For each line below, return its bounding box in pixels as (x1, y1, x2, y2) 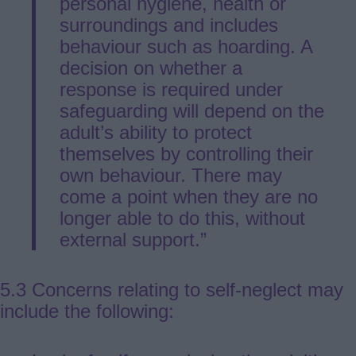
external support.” (60, 228, 207, 250)
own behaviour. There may (60, 164, 282, 186)
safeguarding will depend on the (60, 99, 324, 122)
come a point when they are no (60, 185, 318, 207)
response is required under (60, 78, 283, 100)
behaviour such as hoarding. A (60, 35, 312, 57)
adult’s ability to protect (60, 121, 252, 143)
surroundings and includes (60, 14, 278, 36)
